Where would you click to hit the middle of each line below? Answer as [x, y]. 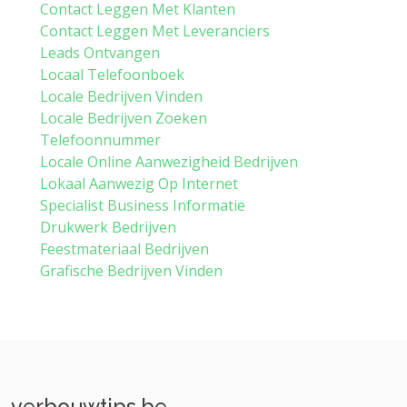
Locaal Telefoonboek [112, 74]
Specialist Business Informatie [143, 205]
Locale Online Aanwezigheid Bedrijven [169, 162]
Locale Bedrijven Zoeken [124, 118]
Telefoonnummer [100, 140]
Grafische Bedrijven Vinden [131, 271]
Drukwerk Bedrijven [108, 227]
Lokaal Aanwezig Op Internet [139, 184]
